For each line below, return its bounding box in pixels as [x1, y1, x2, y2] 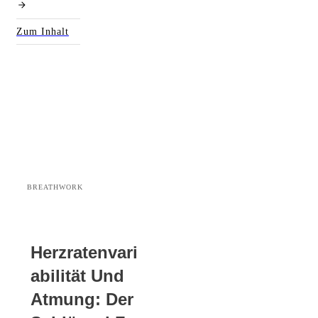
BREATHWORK [27, 183, 83, 191]
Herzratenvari [31, 243, 138, 262]
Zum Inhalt [16, 26, 69, 37]
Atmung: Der [31, 290, 133, 309]
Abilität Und [31, 266, 124, 285]
